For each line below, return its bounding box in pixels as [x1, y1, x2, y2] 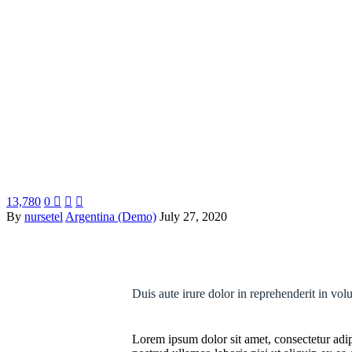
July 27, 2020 [159, 209, 227, 223]
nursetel [24, 209, 63, 223]
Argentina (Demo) [65, 209, 156, 223]
